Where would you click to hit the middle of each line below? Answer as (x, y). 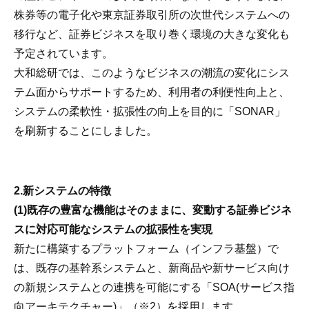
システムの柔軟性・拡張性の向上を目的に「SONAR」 (150, 111)
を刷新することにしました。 (86, 131)
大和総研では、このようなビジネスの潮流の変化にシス (152, 73)
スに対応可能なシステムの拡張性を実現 (113, 229)
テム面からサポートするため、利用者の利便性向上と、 (152, 92)
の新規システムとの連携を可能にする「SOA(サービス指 (154, 287)
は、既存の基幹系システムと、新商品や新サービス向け (152, 268)
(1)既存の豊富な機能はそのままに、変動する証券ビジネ (153, 210)
